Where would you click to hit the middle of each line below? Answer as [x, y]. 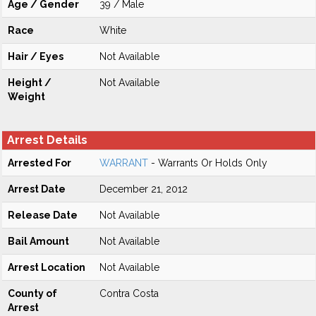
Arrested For [39, 163]
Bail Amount [38, 241]
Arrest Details [47, 140]
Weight [26, 97]
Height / [30, 83]
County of [32, 293]
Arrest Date [37, 189]
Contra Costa [129, 293]
